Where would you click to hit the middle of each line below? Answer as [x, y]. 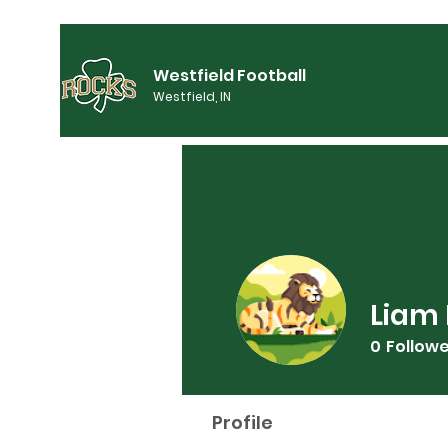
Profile [242, 422]
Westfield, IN [192, 96]
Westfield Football [229, 75]
